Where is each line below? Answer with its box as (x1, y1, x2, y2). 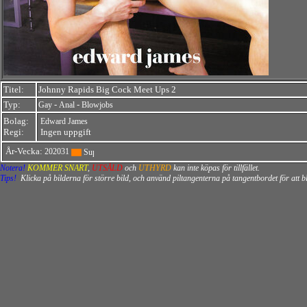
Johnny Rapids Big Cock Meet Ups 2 (38, 84, 176, 95)
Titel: (3, 84, 24, 95)
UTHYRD (138, 163, 171, 173)
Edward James (40, 116, 88, 126)
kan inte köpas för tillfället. (171, 163, 260, 173)
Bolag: (3, 116, 29, 126)
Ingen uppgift (40, 127, 91, 137)
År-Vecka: (5, 146, 45, 156)
